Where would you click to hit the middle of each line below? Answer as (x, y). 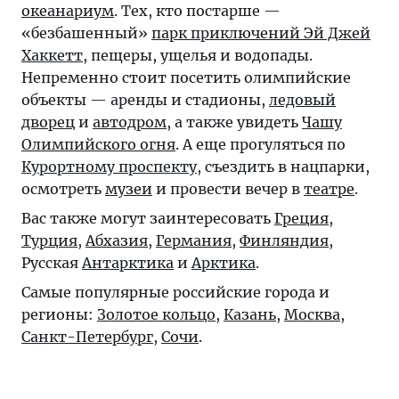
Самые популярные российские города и (175, 292)
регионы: (59, 314)
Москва (312, 314)
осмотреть (63, 188)
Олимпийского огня (98, 144)
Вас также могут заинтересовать (148, 218)
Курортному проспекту (109, 166)
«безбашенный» (86, 33)
